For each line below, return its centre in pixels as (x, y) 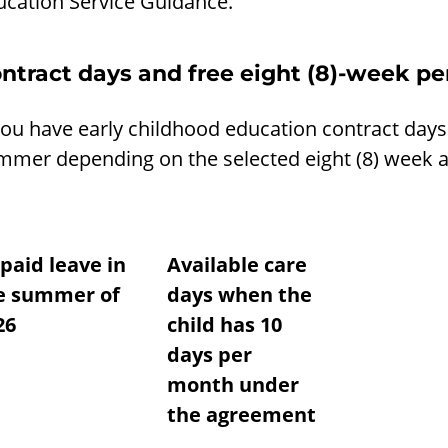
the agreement (241, 414)
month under (232, 384)
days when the (239, 294)
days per (209, 354)
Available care (236, 264)
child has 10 (224, 324)
